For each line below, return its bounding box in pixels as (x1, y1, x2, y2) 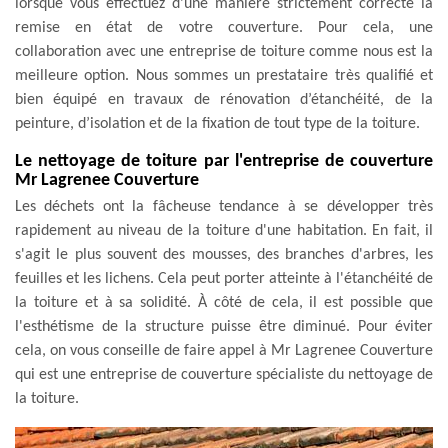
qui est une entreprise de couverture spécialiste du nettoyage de (15, 366, 433, 383)
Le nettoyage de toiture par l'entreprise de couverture (15, 151, 433, 171)
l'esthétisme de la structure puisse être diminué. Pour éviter (15, 318, 433, 335)
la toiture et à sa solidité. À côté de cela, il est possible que (15, 294, 433, 311)
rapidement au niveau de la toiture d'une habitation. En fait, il (15, 222, 433, 239)
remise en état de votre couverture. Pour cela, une (15, 19, 433, 36)
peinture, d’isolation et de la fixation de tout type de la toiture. (15, 115, 420, 132)
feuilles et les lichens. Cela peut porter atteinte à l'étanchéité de (15, 270, 433, 287)
